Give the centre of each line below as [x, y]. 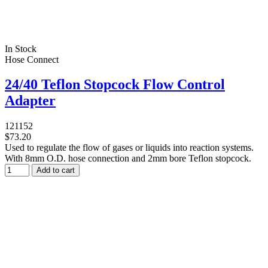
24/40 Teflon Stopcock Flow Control [115, 85]
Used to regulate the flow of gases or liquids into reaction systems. [129, 148]
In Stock [21, 48]
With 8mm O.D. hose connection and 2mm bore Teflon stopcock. [128, 159]
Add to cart [56, 170]
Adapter [30, 101]
